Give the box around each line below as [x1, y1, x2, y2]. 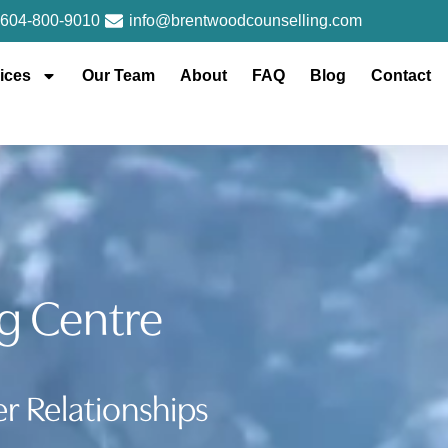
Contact [370, 66, 431, 84]
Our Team [81, 66, 155, 84]
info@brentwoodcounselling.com [128, 12, 362, 29]
